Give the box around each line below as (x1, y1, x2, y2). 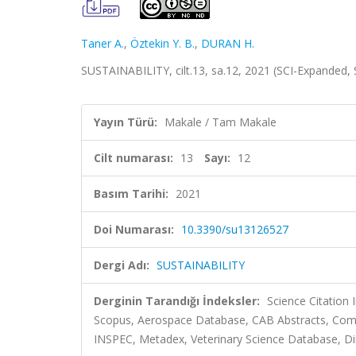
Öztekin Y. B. (130, 36, 195, 51)
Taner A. (81, 36, 124, 51)
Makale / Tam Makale (164, 114, 277, 130)
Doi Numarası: (94, 222, 174, 237)
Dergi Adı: (94, 257, 149, 273)
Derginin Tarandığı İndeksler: (94, 293, 260, 308)
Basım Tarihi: (94, 186, 168, 201)
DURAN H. (201, 36, 254, 51)
